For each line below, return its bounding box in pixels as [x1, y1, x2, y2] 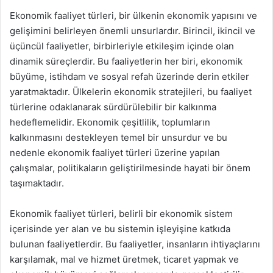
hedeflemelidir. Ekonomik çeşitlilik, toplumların [10, 116, 210, 128]
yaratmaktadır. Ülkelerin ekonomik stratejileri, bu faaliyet [10, 86, 252, 97]
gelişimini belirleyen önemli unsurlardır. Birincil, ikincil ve [10, 25, 255, 37]
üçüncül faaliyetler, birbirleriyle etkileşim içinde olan [10, 40, 234, 52]
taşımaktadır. [10, 177, 64, 189]
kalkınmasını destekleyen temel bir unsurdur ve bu [10, 132, 227, 143]
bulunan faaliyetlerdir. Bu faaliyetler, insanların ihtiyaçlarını [10, 238, 260, 250]
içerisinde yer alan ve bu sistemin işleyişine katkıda [10, 223, 230, 235]
